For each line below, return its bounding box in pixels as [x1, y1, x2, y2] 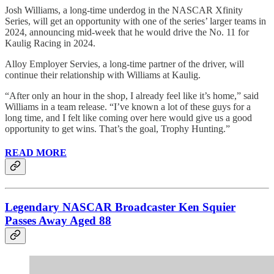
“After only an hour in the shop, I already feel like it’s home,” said [5, 90, 259, 101]
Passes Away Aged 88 [5, 214, 111, 228]
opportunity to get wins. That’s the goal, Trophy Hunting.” [5, 123, 230, 134]
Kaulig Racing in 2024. [5, 37, 95, 48]
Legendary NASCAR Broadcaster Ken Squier [5, 201, 235, 214]
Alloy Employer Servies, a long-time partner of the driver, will [5, 58, 244, 69]
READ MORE [5, 147, 67, 158]
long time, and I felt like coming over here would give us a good [5, 112, 252, 123]
